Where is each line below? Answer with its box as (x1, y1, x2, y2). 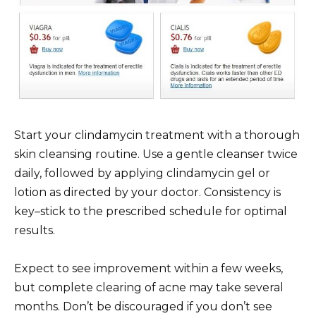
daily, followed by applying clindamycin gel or (14, 166, 270, 180)
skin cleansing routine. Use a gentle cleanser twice (14, 147, 298, 161)
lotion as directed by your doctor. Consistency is (14, 185, 281, 199)
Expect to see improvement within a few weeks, (14, 261, 283, 275)
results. (14, 223, 55, 237)
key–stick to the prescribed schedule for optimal (14, 204, 287, 218)
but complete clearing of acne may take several (14, 280, 284, 294)
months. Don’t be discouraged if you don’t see (14, 299, 272, 313)
